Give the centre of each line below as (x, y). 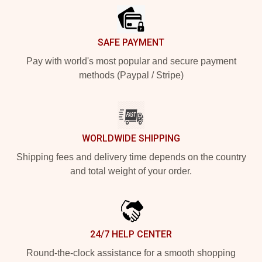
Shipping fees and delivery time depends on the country (131, 157)
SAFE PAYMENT (131, 42)
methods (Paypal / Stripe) (131, 75)
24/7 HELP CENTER (131, 234)
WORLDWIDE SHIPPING (131, 138)
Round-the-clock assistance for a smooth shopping (131, 253)
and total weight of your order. (131, 171)
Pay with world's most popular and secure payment (131, 61)
